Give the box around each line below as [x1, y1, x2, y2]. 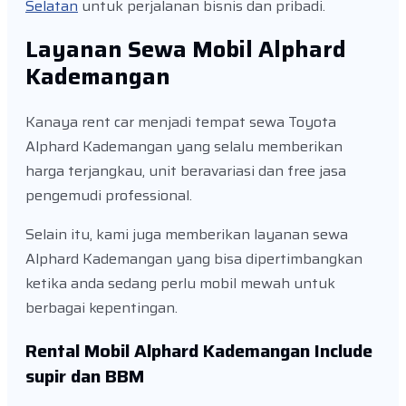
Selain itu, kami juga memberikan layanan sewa [25, 223, 348, 246]
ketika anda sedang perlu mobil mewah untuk [25, 272, 335, 295]
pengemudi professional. [25, 184, 192, 208]
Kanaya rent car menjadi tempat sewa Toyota [25, 111, 336, 134]
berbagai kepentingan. [25, 296, 178, 320]
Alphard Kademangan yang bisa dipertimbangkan [25, 247, 362, 271]
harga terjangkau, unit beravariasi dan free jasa [25, 159, 346, 183]
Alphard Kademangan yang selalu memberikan [25, 135, 343, 159]
